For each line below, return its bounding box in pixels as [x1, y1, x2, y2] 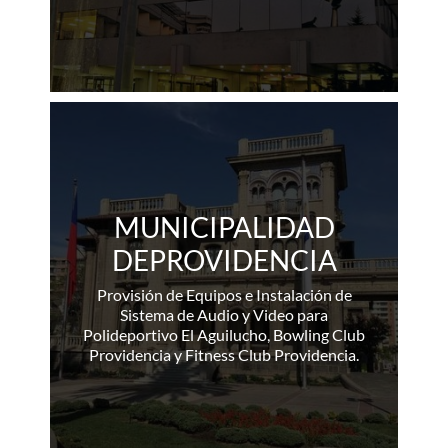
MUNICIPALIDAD [113, 210, 335, 244]
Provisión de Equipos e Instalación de [96, 285, 352, 304]
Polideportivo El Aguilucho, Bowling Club [83, 325, 365, 344]
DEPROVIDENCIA [111, 243, 337, 277]
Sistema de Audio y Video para [120, 305, 328, 324]
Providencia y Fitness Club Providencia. [89, 345, 359, 364]
